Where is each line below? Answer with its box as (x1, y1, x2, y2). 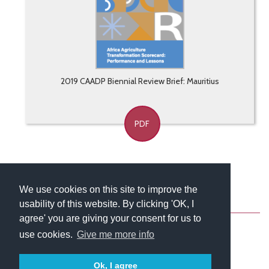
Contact (88, 207, 131, 219)
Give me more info (77, 229, 155, 240)
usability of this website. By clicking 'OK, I (19, 199, 194, 210)
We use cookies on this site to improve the (19, 184, 198, 195)
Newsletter (159, 207, 216, 219)
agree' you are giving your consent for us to (19, 213, 201, 224)
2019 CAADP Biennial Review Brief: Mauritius (60, 76, 219, 87)
